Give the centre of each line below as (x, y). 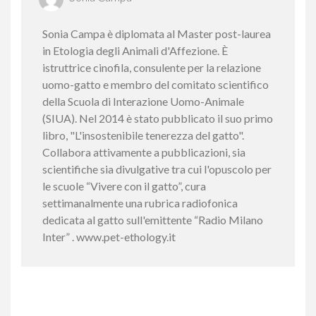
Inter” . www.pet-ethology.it (109, 236)
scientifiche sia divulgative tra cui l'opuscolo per (157, 169)
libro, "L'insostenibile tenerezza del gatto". (143, 135)
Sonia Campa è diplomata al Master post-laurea (157, 33)
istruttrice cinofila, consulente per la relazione (152, 67)
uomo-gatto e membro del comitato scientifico (156, 84)
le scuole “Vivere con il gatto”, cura (124, 186)
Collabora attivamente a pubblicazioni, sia (144, 152)
